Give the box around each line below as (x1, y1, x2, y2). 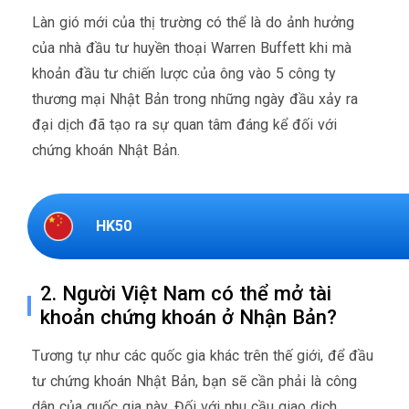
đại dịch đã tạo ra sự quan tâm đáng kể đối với (32, 115, 337, 133)
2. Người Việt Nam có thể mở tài (40, 281, 332, 305)
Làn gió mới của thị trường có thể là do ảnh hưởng (32, 13, 354, 31)
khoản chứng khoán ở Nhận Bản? (40, 305, 338, 329)
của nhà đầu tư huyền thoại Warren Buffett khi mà (32, 38, 351, 57)
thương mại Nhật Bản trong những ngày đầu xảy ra (32, 89, 358, 108)
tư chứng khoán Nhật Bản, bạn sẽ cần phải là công (32, 372, 357, 390)
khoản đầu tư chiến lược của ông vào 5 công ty (32, 64, 336, 82)
